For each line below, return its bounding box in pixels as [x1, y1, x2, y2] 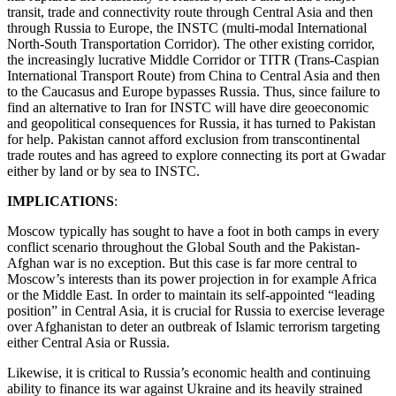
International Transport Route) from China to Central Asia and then [7, 68, 380, 84]
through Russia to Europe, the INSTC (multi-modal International [7, 20, 367, 36]
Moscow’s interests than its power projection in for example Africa [7, 271, 377, 287]
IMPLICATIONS [7, 194, 114, 209]
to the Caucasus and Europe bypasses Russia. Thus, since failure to [7, 84, 380, 100]
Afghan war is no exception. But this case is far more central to [7, 255, 357, 271]
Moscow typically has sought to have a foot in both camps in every [7, 224, 379, 240]
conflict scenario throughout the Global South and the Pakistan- [7, 240, 360, 255]
